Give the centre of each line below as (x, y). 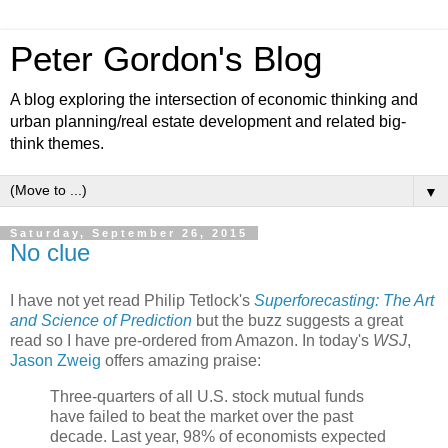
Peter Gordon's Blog (166, 59)
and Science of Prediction (101, 320)
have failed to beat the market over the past (201, 416)
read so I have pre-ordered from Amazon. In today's (191, 340)
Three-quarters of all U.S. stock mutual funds (207, 396)
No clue (50, 252)
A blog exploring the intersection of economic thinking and (214, 99)
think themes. (57, 143)
